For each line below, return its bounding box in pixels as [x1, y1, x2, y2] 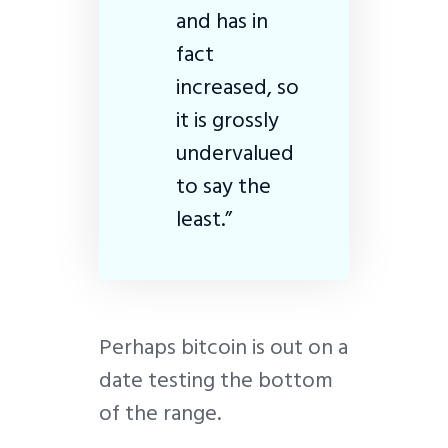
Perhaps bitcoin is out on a [99, 328, 348, 365]
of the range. [99, 394, 226, 431]
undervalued [176, 134, 294, 171]
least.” [176, 200, 232, 237]
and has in [176, 2, 268, 39]
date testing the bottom [99, 361, 333, 398]
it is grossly [176, 101, 279, 138]
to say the [176, 167, 271, 204]
